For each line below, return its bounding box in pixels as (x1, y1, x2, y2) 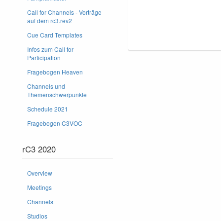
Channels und (27, 81, 65, 90)
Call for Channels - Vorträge (27, 7, 102, 16)
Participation (27, 53, 61, 62)
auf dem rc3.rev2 (27, 16, 72, 25)
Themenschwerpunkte (27, 90, 87, 99)
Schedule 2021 (27, 104, 68, 113)
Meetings (27, 183, 52, 191)
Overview (27, 168, 52, 177)
